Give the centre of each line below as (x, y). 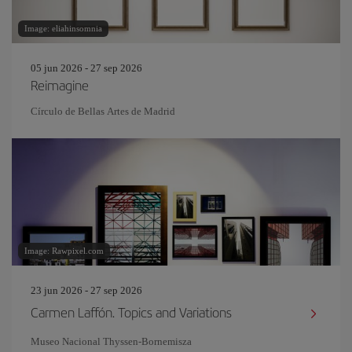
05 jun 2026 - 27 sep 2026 (86, 68)
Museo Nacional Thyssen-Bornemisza (111, 341)
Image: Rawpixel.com (64, 251)
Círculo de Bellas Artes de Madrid (103, 111)
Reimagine (60, 85)
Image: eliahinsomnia (63, 28)
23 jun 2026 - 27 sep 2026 (86, 290)
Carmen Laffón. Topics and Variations (131, 312)
